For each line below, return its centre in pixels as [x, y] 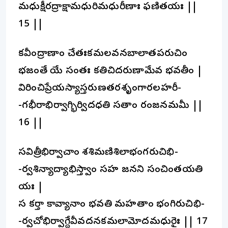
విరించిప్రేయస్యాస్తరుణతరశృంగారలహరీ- [100, 89]
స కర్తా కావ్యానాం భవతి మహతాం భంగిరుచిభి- [112, 205]
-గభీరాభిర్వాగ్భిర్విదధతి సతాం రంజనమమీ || [111, 106]
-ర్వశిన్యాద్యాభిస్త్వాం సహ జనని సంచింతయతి [111, 170]
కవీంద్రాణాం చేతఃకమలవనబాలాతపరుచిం [103, 54]
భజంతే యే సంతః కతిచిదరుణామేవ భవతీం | [110, 71]
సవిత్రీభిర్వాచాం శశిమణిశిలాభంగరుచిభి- [98, 153]
